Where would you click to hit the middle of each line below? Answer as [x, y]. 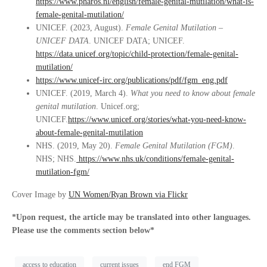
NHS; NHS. [56, 159]
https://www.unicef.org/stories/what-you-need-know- [157, 119]
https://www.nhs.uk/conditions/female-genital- [155, 159]
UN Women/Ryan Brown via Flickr [128, 195]
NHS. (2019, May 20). [75, 146]
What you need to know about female [193, 93]
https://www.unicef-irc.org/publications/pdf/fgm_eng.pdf [132, 80]
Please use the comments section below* [83, 230]
